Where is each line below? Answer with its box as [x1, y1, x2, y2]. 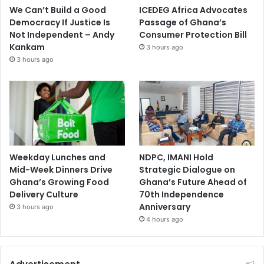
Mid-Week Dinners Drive [9, 164, 113, 176]
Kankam [9, 41, 45, 53]
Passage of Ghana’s [139, 16, 227, 28]
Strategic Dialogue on [139, 164, 236, 176]
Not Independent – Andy [9, 28, 114, 41]
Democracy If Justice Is [9, 16, 110, 28]
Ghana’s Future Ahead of [139, 176, 247, 189]
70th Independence [139, 189, 225, 201]
